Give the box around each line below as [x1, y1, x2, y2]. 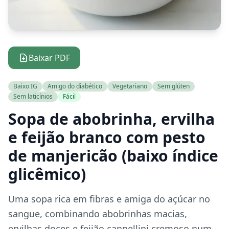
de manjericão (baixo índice [8, 145, 218, 166]
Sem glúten [157, 82, 190, 90]
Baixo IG [13, 82, 37, 90]
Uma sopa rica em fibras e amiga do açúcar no [8, 193, 210, 205]
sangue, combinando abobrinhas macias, [8, 208, 187, 220]
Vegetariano [112, 82, 147, 90]
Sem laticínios [13, 92, 53, 101]
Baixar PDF [29, 52, 70, 63]
